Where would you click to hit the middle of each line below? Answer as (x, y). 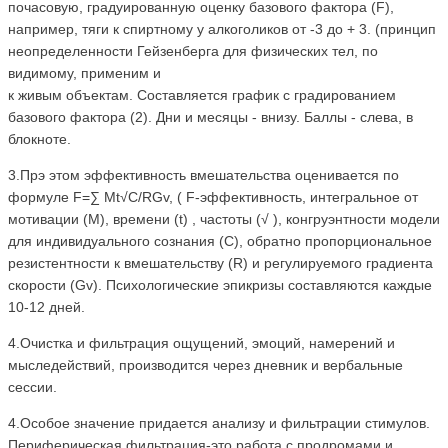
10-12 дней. (46, 307)
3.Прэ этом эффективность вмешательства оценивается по (203, 175)
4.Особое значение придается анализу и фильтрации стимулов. (219, 423)
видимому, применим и (84, 73)
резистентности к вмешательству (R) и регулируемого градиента (220, 263)
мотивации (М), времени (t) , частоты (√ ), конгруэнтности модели (224, 219)
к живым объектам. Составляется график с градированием (202, 95)
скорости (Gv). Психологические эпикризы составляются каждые (220, 285)
